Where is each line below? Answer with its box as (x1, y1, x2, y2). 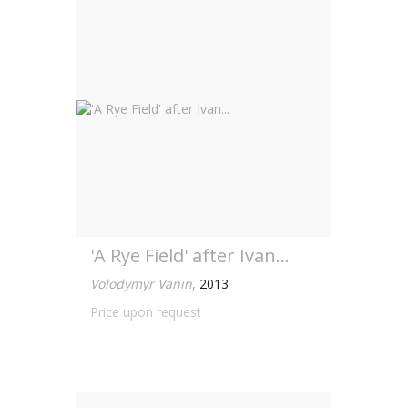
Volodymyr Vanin (90, 275, 192, 292)
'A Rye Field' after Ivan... (90, 243, 290, 268)
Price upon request (90, 303, 201, 321)
